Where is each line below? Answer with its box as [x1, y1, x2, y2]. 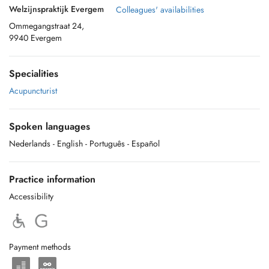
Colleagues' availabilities [116, 4, 204, 16]
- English [53, 138, 83, 150]
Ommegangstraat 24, [9, 20, 84, 32]
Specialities [9, 67, 58, 80]
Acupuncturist [9, 85, 57, 97]
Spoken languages [9, 119, 90, 133]
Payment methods [9, 241, 71, 253]
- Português [85, 138, 125, 150]
